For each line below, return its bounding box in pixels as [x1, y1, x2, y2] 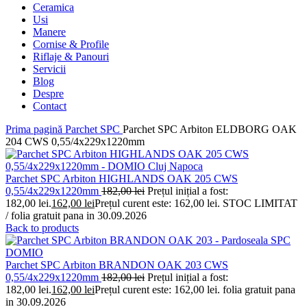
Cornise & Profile [33, 38, 109, 50]
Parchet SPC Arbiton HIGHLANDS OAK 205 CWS [5, 172, 238, 184]
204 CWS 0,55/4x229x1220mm [5, 135, 145, 147]
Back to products [5, 221, 79, 234]
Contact [33, 99, 66, 112]
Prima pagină [5, 123, 65, 135]
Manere [33, 25, 66, 38]
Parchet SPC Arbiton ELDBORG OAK [123, 123, 297, 135]
